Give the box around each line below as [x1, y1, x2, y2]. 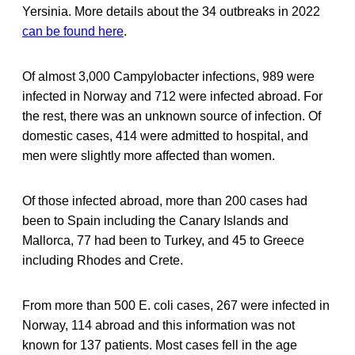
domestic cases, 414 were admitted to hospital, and [22, 128, 308, 143]
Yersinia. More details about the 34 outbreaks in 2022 [22, 4, 320, 18]
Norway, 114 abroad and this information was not [22, 318, 295, 332]
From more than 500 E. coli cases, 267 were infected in [22, 298, 330, 312]
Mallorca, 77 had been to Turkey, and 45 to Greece [22, 233, 304, 247]
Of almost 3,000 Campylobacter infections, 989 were [22, 69, 315, 83]
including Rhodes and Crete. [22, 253, 183, 267]
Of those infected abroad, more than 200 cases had [22, 193, 307, 208]
